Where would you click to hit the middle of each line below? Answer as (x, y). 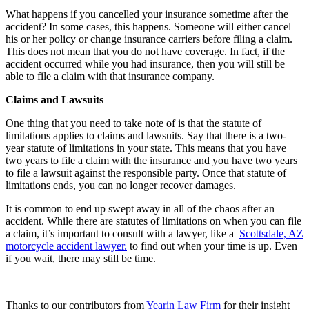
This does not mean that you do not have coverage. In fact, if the (145, 51)
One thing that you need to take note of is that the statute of (133, 123)
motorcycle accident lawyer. (66, 246)
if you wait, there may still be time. (81, 258)
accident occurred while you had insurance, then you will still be (145, 63)
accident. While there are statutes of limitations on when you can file (153, 221)
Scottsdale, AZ (271, 233)
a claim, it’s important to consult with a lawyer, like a (122, 233)
